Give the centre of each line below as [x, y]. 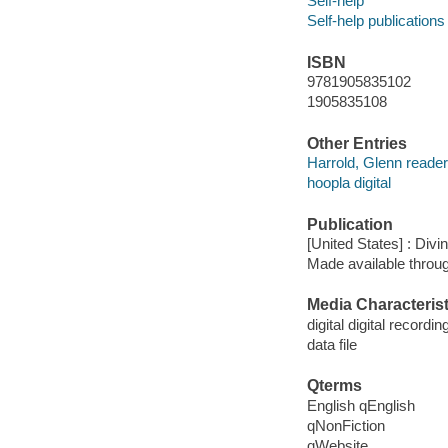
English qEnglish [360, 405]
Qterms [334, 386]
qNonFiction [345, 425]
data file [331, 344]
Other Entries [356, 143]
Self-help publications [375, 21]
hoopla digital [348, 183]
